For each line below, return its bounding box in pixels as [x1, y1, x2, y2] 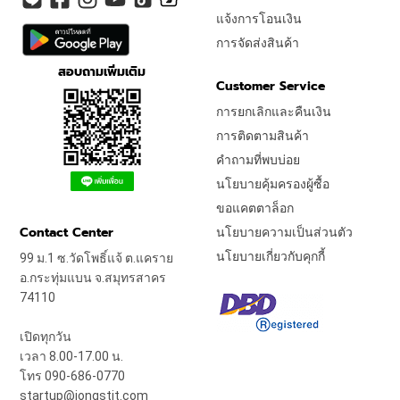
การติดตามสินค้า [216, 129, 309, 144]
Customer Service [216, 77, 325, 96]
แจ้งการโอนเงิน [216, 12, 302, 27]
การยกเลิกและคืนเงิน [216, 104, 331, 120]
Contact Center [20, 223, 114, 243]
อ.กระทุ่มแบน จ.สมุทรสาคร [20, 271, 167, 286]
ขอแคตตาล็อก [216, 201, 294, 216]
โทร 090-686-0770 [20, 369, 126, 384]
